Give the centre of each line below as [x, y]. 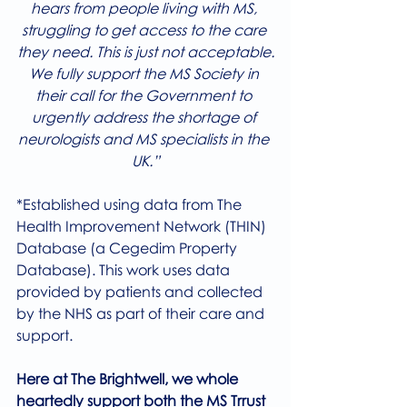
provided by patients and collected [141, 292]
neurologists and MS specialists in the [145, 139]
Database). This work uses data [125, 270]
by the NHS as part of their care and [142, 314]
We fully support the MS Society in [145, 74]
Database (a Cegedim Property [129, 248]
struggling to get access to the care [145, 30]
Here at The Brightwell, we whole [129, 379]
